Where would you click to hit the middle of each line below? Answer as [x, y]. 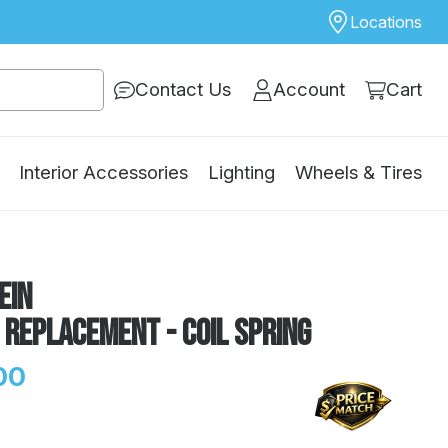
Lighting [241, 173]
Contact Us [183, 90]
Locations [385, 22]
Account [308, 90]
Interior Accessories [103, 173]
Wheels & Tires [358, 173]
